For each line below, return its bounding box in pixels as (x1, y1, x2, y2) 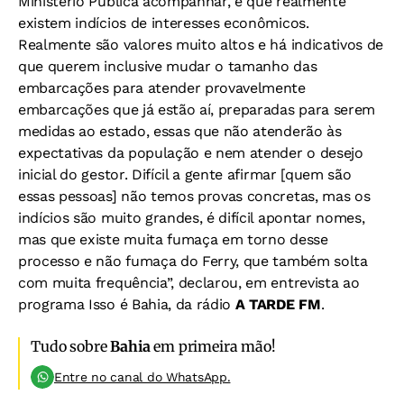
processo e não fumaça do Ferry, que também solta (18, 252, 368, 270)
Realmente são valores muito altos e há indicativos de (18, 36, 384, 53)
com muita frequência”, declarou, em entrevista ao (18, 274, 360, 291)
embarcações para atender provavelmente (18, 79, 306, 96)
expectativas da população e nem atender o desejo (18, 144, 363, 161)
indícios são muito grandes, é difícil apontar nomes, (18, 209, 365, 226)
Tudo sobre (31, 337, 111, 355)
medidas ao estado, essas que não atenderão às (18, 123, 342, 140)
